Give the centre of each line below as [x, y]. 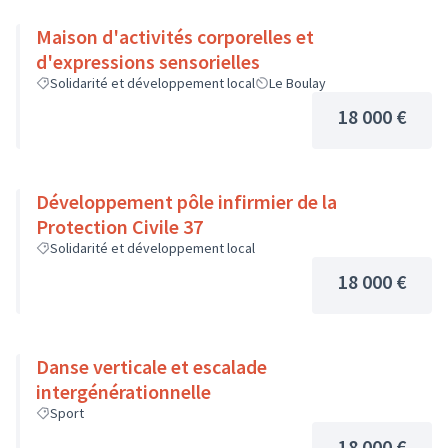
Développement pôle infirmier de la [186, 201]
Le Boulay [297, 83]
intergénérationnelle [123, 391]
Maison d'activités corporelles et [175, 36]
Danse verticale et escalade [151, 366]
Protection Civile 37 [119, 226]
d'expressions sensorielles [148, 61]
